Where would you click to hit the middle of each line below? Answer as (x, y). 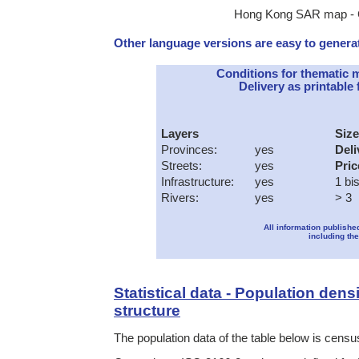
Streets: (181, 166)
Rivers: (179, 198)
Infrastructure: (197, 182)
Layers (179, 134)
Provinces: (189, 150)
